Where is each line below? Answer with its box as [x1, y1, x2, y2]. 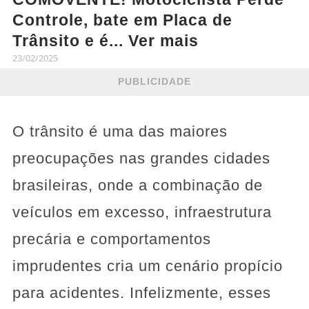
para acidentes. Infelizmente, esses [12, 283, 271, 301]
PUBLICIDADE [118, 76, 191, 88]
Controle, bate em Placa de [12, 10, 232, 29]
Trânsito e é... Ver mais [12, 31, 199, 50]
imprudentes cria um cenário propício [12, 257, 283, 275]
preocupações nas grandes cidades [12, 149, 270, 167]
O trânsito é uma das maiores [12, 122, 228, 140]
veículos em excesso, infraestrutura [12, 203, 272, 221]
